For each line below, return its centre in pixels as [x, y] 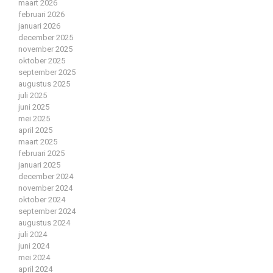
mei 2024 [34, 258]
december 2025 [46, 38]
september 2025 [47, 73]
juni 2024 [34, 246]
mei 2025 [34, 119]
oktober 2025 [42, 61]
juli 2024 [33, 235]
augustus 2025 [44, 84]
